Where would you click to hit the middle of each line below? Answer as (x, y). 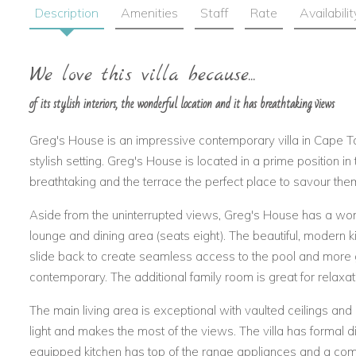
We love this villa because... (143, 76)
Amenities (149, 13)
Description (67, 13)
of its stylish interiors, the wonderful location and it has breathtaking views (182, 104)
